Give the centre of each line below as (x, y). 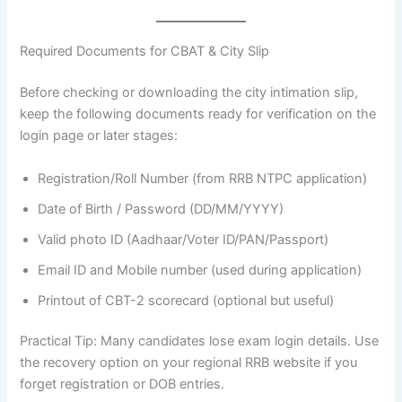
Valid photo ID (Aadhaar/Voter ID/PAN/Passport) (184, 239)
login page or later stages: (99, 136)
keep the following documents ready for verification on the (198, 114)
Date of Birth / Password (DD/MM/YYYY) (161, 209)
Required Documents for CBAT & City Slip (145, 52)
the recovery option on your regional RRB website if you (189, 363)
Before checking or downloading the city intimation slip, (189, 93)
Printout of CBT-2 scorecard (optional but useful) (186, 300)
